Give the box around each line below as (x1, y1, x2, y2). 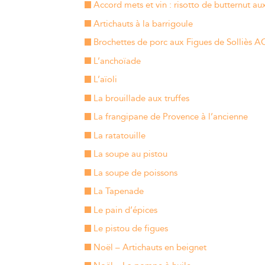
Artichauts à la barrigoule (93, 17, 193, 31)
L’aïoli (93, 73, 117, 86)
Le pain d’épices (93, 203, 157, 217)
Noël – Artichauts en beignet (93, 240, 206, 254)
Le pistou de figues (93, 222, 168, 235)
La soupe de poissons (93, 166, 177, 180)
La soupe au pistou (93, 147, 167, 161)
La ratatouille (93, 128, 146, 143)
